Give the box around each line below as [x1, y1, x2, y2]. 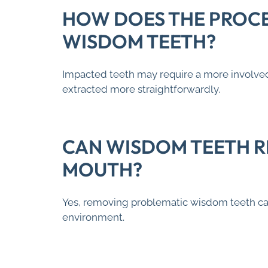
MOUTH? [62, 157, 142, 182]
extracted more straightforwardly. [62, 83, 220, 96]
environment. [62, 211, 124, 224]
